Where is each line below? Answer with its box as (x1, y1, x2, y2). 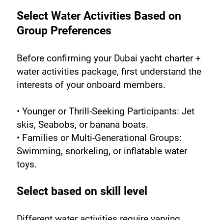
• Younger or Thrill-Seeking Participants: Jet (16, 105, 194, 117)
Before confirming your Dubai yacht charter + (16, 52, 201, 64)
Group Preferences (16, 24, 111, 37)
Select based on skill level (16, 184, 147, 198)
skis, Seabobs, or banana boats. (16, 118, 148, 130)
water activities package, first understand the (16, 65, 201, 77)
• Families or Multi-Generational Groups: (16, 132, 182, 143)
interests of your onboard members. (16, 79, 165, 90)
